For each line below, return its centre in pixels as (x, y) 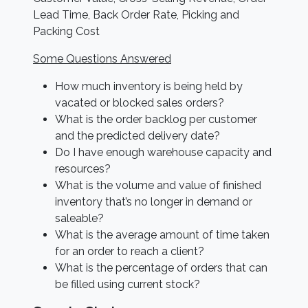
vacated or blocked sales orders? (140, 103)
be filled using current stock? (128, 284)
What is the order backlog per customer (156, 119)
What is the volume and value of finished (158, 185)
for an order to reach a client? (130, 251)
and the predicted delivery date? (137, 136)
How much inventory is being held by (149, 86)
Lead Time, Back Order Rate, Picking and (136, 15)
